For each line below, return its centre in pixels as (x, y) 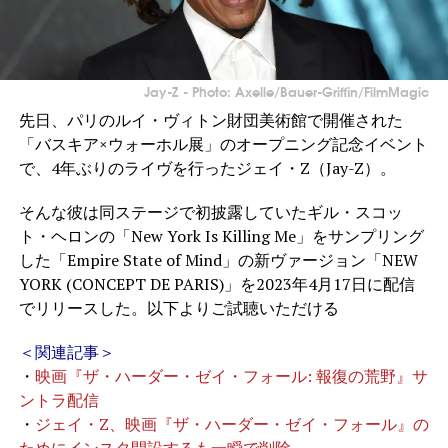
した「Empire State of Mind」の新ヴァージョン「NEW (218, 259)
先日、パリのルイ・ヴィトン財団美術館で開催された (210, 119)
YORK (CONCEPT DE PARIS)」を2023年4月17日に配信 (216, 283)
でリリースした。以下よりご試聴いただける (178, 307)
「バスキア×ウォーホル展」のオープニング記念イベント (223, 143)
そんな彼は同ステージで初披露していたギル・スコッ (210, 211)
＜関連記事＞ (66, 351)
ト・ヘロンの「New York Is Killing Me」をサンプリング (221, 235)
